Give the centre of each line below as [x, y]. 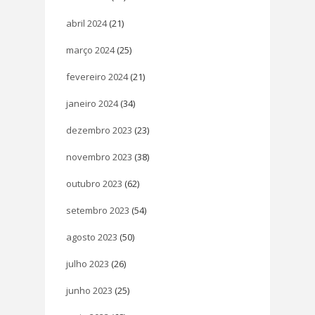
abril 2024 [86, 23]
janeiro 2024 [92, 103]
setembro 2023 [98, 210]
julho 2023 [88, 263]
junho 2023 [89, 290]
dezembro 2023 [99, 130]
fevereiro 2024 [97, 76]
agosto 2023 [92, 237]
